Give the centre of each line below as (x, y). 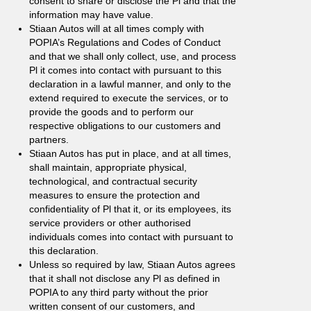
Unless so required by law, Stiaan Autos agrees (132, 264)
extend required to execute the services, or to (129, 98)
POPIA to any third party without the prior (119, 292)
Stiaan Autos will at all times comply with (117, 28)
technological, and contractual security (113, 181)
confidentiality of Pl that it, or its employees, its (130, 209)
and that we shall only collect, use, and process (133, 56)
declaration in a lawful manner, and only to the (130, 84)
